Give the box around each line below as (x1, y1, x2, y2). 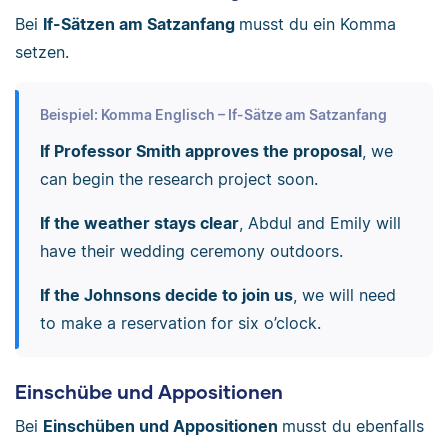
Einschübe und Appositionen (15, 380, 283, 404)
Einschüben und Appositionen (43, 416, 282, 437)
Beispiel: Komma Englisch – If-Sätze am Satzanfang (39, 106, 387, 124)
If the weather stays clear (39, 213, 239, 234)
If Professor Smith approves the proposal (39, 141, 362, 162)
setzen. (15, 41, 69, 62)
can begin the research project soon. (39, 169, 318, 190)
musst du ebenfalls (282, 416, 424, 437)
